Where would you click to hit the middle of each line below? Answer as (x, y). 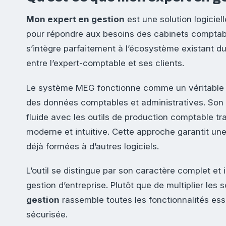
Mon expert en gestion (75, 19)
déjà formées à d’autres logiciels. (93, 146)
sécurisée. (47, 215)
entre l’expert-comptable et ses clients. (105, 63)
